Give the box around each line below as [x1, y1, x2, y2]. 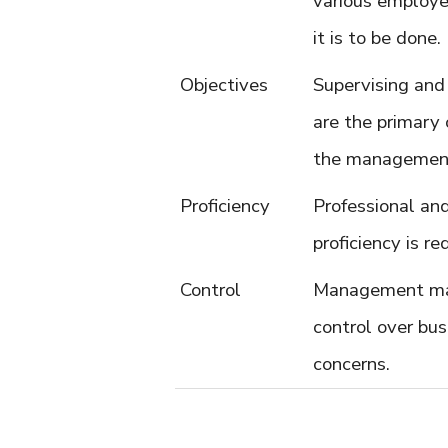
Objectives [180, 72, 268, 98]
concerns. [313, 351, 390, 377]
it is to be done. [313, 25, 441, 51]
